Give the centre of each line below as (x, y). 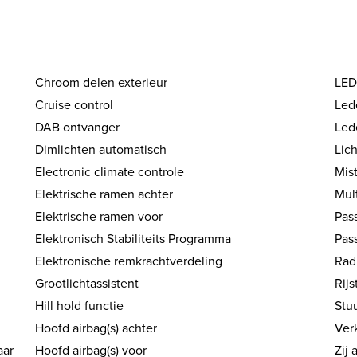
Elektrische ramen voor (99, 217)
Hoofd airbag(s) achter (96, 328)
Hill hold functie (80, 306)
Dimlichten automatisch (101, 150)
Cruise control (75, 105)
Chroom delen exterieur (102, 83)
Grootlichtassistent (87, 284)
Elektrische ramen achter (104, 194)
